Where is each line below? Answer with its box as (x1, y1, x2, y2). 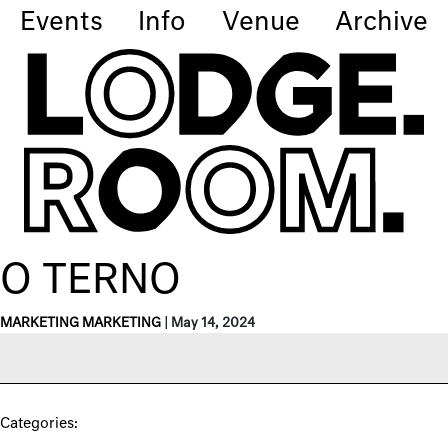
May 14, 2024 (171, 317, 255, 331)
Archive (334, 11, 428, 36)
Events (20, 11, 103, 36)
